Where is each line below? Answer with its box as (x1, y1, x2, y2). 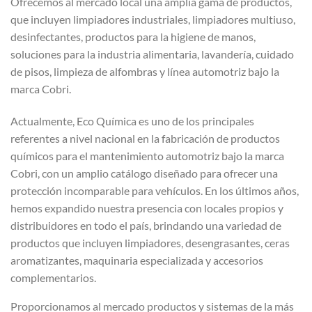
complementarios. (10, 271, 96, 285)
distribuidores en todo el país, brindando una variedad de (10, 219, 281, 233)
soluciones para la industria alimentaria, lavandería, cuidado (10, 47, 294, 61)
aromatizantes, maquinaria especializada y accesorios (10, 253, 263, 267)
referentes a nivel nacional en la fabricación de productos (10, 132, 280, 146)
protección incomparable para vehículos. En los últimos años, (10, 184, 299, 198)
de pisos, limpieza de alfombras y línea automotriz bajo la (10, 65, 279, 79)
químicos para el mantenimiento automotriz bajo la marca (10, 149, 284, 163)
